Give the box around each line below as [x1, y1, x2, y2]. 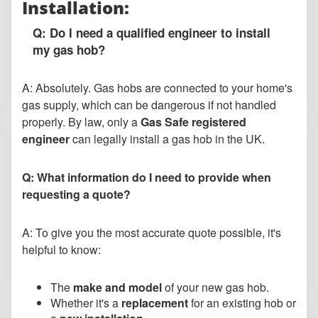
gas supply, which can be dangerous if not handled [22, 97, 276, 114]
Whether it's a [50, 295, 121, 312]
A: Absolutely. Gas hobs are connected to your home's [22, 79, 292, 97]
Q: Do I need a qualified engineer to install [33, 24, 270, 42]
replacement [121, 295, 188, 312]
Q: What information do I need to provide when [22, 169, 271, 186]
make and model [73, 279, 162, 296]
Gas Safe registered [141, 114, 246, 131]
